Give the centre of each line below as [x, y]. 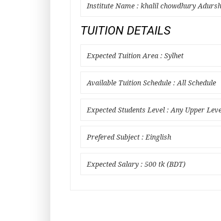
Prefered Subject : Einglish [129, 137]
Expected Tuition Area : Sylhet [135, 56]
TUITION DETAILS [126, 31]
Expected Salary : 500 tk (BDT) [136, 164]
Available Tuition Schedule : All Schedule [151, 83]
